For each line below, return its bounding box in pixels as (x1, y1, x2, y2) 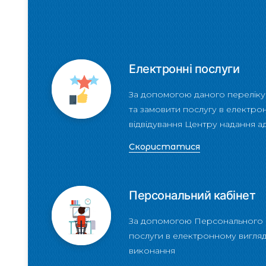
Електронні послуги (129, 62, 239, 76)
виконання (129, 245, 175, 256)
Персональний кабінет (129, 188, 255, 202)
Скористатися (129, 141, 200, 152)
